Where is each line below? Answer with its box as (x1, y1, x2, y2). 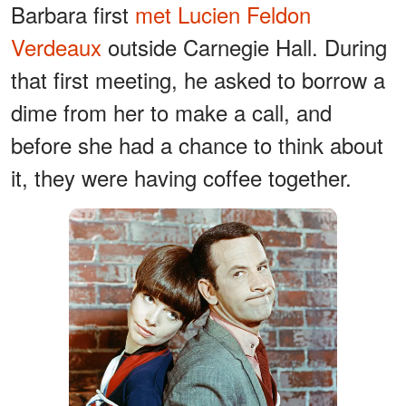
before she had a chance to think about (11, 129, 383, 161)
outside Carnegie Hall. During (101, 31, 387, 63)
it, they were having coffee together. (11, 161, 352, 194)
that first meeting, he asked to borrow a (11, 63, 385, 96)
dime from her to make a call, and (11, 96, 332, 129)
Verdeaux (11, 31, 101, 63)
